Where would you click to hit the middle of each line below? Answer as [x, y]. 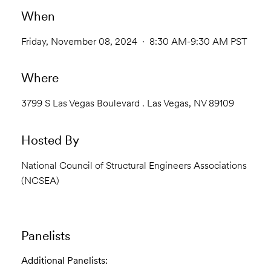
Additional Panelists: [64, 261]
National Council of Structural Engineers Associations [134, 165]
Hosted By [50, 140]
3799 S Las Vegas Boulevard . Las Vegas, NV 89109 [127, 103]
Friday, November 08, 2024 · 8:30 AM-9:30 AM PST [134, 41]
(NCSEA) [40, 180]
